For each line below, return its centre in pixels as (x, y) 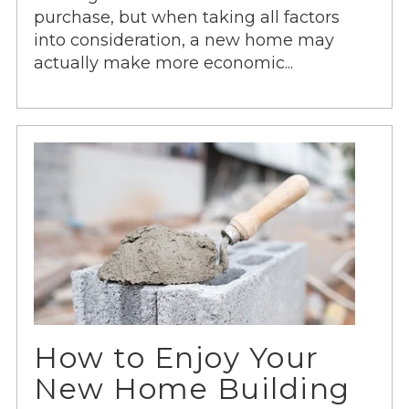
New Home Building (192, 389)
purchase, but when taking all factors (187, 17)
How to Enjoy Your (177, 358)
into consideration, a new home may (184, 40)
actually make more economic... (163, 63)
